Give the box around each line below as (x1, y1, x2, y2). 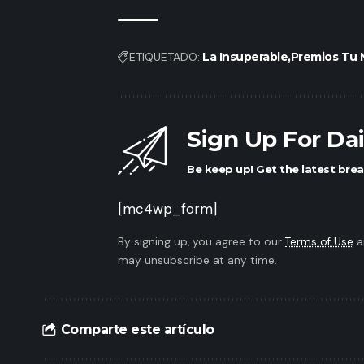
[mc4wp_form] (118, 200, 217, 219)
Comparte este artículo (60, 321, 214, 337)
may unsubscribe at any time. (118, 253, 277, 268)
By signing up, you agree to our (118, 235, 285, 249)
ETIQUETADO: (129, 50, 200, 65)
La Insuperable (202, 50, 288, 65)
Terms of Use (285, 235, 353, 249)
